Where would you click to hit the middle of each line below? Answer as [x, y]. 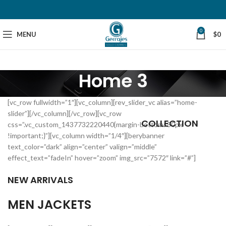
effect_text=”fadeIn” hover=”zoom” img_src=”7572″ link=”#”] [102, 158]
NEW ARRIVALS [40, 180]
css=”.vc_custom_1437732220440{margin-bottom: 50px [95, 124]
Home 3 [113, 81]
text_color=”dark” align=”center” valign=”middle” [82, 147]
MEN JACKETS [49, 205]
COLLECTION [170, 123]
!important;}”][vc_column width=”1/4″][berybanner [86, 135]
